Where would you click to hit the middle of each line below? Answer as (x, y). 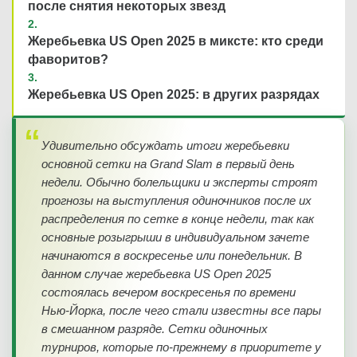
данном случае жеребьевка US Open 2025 (156, 274)
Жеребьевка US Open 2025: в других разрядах (174, 94)
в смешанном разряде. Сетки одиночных (155, 329)
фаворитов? (68, 59)
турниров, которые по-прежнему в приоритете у (181, 347)
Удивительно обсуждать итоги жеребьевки (165, 145)
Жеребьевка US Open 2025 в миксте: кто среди (176, 41)
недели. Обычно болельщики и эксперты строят (180, 182)
